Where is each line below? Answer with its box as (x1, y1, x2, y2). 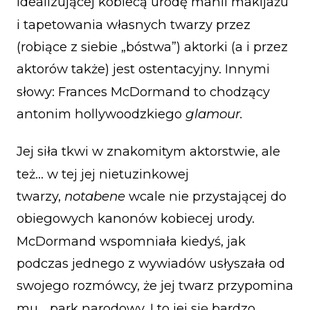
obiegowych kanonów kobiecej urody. (17, 210, 255, 227)
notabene (64, 188, 125, 205)
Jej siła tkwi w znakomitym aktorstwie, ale (17, 143, 280, 160)
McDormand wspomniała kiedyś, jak (17, 232, 246, 249)
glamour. (185, 106, 243, 122)
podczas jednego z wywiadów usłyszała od (17, 255, 285, 272)
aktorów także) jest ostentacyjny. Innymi (17, 61, 270, 77)
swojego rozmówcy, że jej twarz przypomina (17, 277, 293, 294)
